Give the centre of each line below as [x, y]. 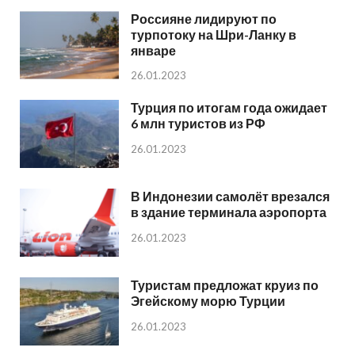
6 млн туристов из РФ [198, 123]
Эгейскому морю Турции [208, 300]
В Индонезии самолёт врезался [230, 196]
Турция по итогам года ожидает [229, 107]
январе [153, 50]
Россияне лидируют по [204, 18]
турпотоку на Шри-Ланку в [214, 34]
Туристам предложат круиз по [225, 284]
